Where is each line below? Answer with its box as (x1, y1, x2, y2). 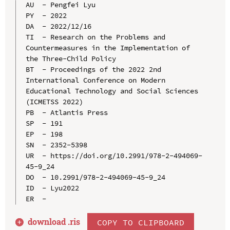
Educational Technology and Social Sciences (25, 86, 198, 96)
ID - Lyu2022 (25, 183, 79, 193)
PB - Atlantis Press (25, 108, 108, 118)
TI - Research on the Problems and (25, 32, 165, 42)
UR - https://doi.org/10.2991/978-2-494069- (25, 151, 202, 161)
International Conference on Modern (25, 75, 165, 85)
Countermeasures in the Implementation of (25, 43, 190, 53)
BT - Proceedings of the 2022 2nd (25, 65, 161, 74)
